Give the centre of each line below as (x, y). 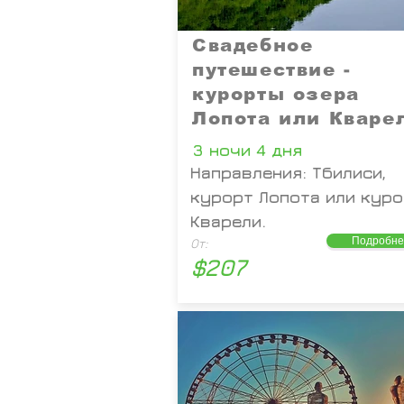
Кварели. (228, 221)
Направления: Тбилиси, (288, 173)
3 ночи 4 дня (247, 150)
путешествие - (272, 69)
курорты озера (276, 94)
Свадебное (253, 45)
